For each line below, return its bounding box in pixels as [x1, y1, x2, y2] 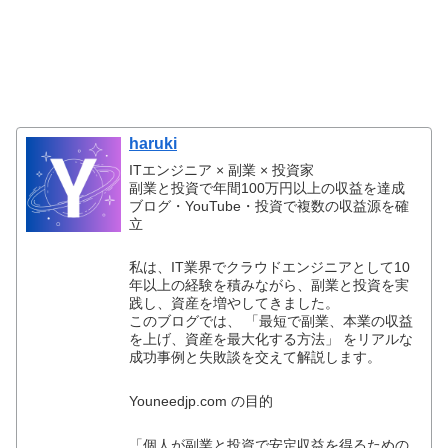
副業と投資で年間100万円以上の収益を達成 [129, 179, 406, 196]
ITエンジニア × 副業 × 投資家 [129, 161, 315, 178]
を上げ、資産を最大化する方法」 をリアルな [129, 331, 414, 348]
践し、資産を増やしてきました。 [129, 295, 340, 312]
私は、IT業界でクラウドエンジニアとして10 [129, 259, 411, 276]
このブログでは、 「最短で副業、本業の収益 [129, 313, 414, 330]
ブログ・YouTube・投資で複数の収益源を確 [129, 197, 410, 214]
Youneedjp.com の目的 [129, 393, 274, 410]
